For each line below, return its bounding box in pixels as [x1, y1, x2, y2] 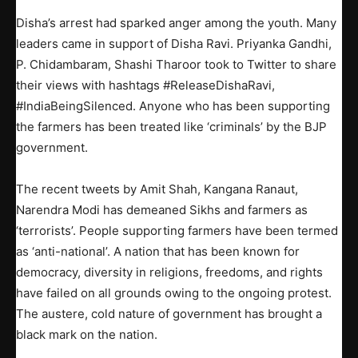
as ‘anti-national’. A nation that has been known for [16, 243, 300, 259]
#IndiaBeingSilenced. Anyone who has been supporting [16, 97, 330, 113]
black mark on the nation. [16, 326, 157, 342]
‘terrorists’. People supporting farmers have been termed [16, 222, 338, 238]
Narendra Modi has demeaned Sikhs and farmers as [16, 201, 308, 217]
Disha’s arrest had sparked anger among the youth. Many [16, 14, 336, 30]
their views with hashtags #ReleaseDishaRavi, [16, 77, 275, 93]
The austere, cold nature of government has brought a [16, 305, 322, 321]
